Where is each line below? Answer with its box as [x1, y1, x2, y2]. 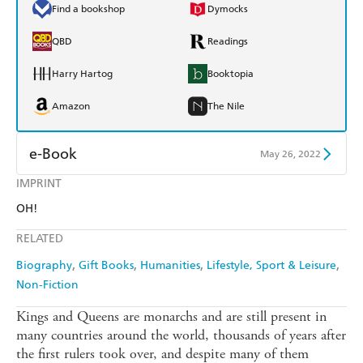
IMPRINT [16, 177, 62, 191]
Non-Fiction [16, 278, 79, 293]
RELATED [16, 232, 63, 246]
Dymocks [207, 3, 248, 15]
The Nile [207, 100, 245, 113]
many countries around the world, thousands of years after [16, 326, 346, 345]
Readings [207, 36, 248, 48]
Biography [16, 258, 72, 273]
